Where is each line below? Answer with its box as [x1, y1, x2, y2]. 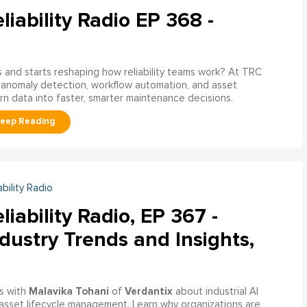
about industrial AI [172, 286, 258, 297]
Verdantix [124, 284, 173, 297]
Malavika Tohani [28, 284, 109, 297]
